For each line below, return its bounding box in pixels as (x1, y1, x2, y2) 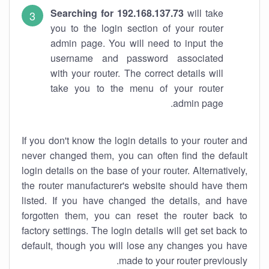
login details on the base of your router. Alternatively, (22, 163, 247, 177)
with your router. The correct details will (50, 66, 223, 80)
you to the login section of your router (50, 21, 223, 35)
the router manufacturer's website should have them (22, 178, 247, 192)
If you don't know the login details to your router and (22, 133, 247, 147)
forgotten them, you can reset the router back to (22, 208, 247, 222)
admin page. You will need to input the (50, 36, 223, 50)
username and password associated (50, 51, 223, 65)
